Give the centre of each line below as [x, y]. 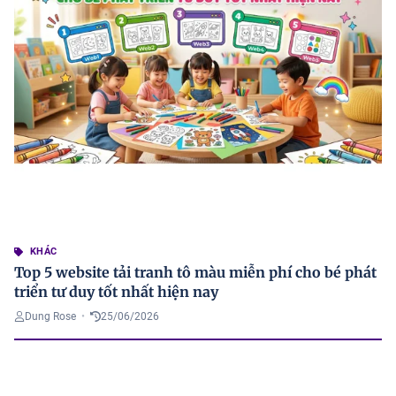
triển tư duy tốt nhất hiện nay [116, 292]
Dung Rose [50, 317]
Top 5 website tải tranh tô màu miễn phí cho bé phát [195, 273]
